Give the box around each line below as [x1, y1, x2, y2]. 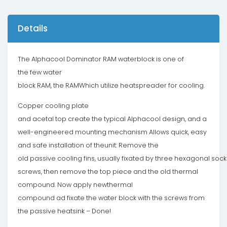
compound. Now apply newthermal [18, 180, 133, 189]
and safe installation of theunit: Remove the [18, 140, 159, 149]
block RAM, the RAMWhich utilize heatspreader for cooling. [18, 81, 205, 90]
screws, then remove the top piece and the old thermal [18, 167, 198, 176]
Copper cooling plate [18, 101, 89, 110]
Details [18, 22, 48, 35]
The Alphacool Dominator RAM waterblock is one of [18, 54, 184, 63]
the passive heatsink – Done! [18, 206, 111, 215]
